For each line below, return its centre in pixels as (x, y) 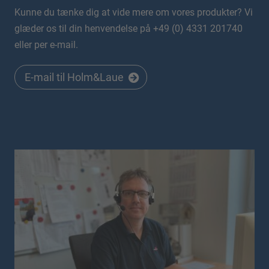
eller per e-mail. (46, 45)
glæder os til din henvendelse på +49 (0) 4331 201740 (128, 29)
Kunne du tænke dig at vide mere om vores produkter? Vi (134, 12)
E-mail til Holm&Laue (74, 77)
